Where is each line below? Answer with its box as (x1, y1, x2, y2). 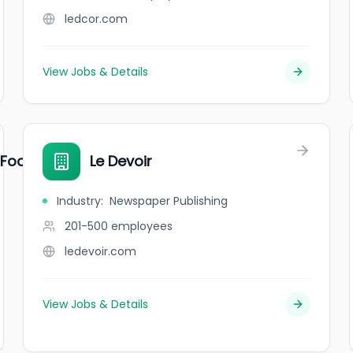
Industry (57, 193, 102, 209)
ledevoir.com (65, 243, 137, 259)
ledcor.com (65, 11, 128, 27)
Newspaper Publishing (110, 193, 229, 209)
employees (111, 218, 173, 234)
